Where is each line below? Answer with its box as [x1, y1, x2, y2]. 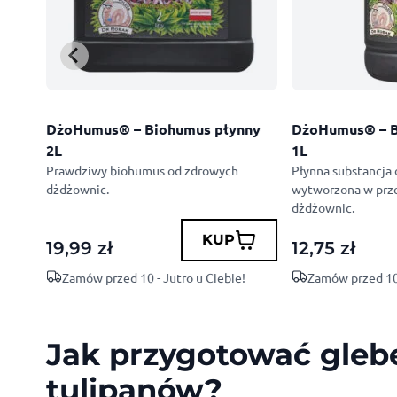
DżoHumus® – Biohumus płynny [46, 119, 261, 138]
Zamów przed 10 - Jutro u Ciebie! [62, 269, 245, 285]
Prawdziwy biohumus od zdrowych [46, 161, 238, 178]
